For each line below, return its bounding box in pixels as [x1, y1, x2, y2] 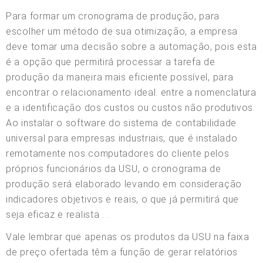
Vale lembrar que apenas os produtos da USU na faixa [6, 231, 249, 242]
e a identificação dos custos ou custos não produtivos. [6, 102, 255, 113]
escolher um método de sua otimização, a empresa [6, 25, 238, 37]
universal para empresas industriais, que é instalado [6, 132, 238, 144]
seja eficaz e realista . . [6, 208, 110, 220]
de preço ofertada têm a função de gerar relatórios [6, 246, 238, 258]
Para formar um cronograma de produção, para [6, 10, 220, 22]
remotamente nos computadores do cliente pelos [6, 147, 230, 159]
